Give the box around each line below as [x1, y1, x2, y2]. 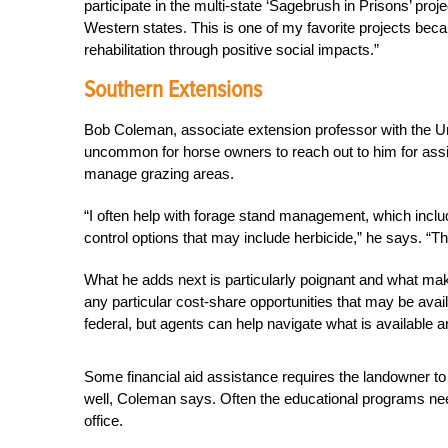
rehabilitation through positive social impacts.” [84, 41, 379, 58]
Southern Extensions [84, 75, 262, 104]
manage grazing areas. [84, 165, 234, 182]
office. [84, 412, 123, 429]
